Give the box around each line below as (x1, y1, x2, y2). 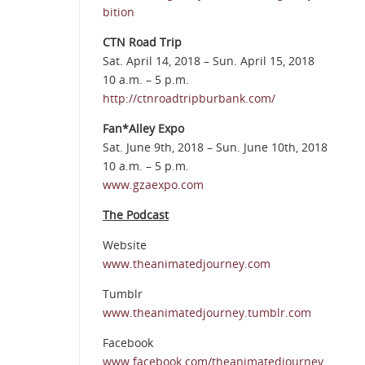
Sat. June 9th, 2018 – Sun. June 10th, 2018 (103, 139, 328, 156)
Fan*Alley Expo (103, 121, 184, 137)
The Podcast (103, 207, 169, 223)
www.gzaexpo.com (103, 177, 204, 193)
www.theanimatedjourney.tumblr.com (103, 305, 311, 321)
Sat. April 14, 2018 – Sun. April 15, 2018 (103, 53, 314, 69)
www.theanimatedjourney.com (103, 256, 270, 272)
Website (103, 237, 147, 253)
